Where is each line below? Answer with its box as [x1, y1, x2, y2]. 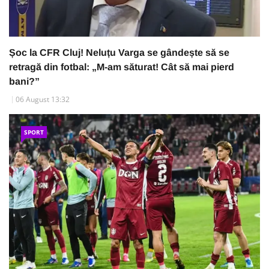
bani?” [9, 76, 40, 86]
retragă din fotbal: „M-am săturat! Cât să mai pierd [9, 61, 234, 72]
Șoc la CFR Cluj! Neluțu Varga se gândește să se [9, 47, 229, 58]
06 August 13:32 [16, 94, 70, 104]
